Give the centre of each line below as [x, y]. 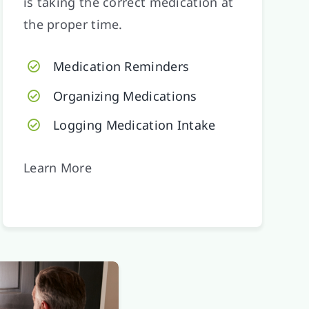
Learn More [57, 168]
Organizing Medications [125, 96]
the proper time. [73, 24]
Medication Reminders [121, 66]
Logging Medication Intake [134, 125]
